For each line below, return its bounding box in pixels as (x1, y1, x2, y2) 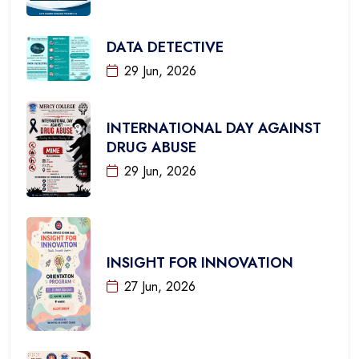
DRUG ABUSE (107, 137, 196, 159)
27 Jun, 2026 (124, 277, 196, 296)
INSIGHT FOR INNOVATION (107, 252, 293, 274)
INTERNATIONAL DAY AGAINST (107, 118, 321, 139)
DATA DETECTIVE (107, 36, 224, 58)
